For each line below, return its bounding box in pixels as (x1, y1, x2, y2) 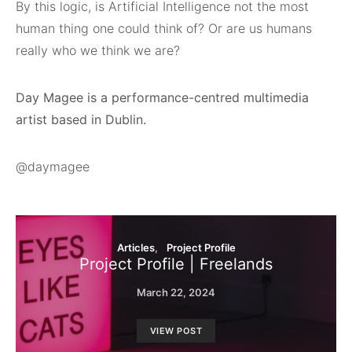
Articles (116, 241, 155, 255)
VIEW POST (149, 325, 203, 337)
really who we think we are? (16, 42, 180, 59)
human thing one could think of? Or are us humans (16, 20, 312, 37)
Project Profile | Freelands (79, 255, 273, 274)
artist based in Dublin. (16, 112, 146, 128)
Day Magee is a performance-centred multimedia (16, 90, 309, 106)
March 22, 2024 (137, 286, 215, 299)
